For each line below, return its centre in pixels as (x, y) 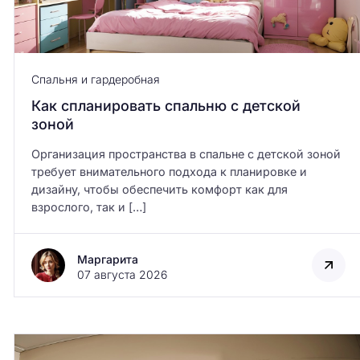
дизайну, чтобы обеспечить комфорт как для (159, 190)
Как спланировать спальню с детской (166, 106)
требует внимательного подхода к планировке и (169, 172)
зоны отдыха (181, 149)
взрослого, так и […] (88, 207)
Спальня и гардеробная (95, 80)
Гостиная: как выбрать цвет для (243, 129)
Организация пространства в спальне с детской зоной (186, 154)
